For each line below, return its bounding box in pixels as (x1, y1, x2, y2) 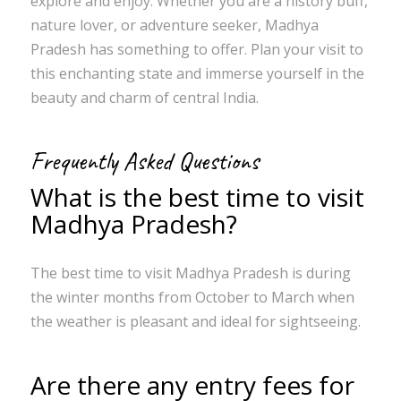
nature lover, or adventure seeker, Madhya (30, 15, 319, 36)
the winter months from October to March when (30, 287, 354, 308)
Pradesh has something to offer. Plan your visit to (30, 39, 363, 60)
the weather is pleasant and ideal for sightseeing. (30, 311, 361, 332)
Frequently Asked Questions (30, 145, 259, 177)
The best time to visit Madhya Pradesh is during (30, 263, 351, 284)
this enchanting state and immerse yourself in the (30, 64, 364, 84)
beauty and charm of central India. (30, 88, 259, 108)
